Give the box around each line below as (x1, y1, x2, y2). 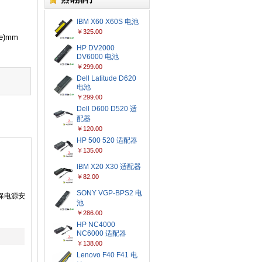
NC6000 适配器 (77, 229, 126, 237)
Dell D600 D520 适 (77, 105, 137, 113)
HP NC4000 (77, 220, 115, 229)
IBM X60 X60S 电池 (77, 18, 139, 26)
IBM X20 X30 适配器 (77, 163, 141, 171)
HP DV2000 (77, 44, 115, 52)
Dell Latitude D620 (77, 74, 136, 82)
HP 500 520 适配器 (77, 136, 137, 144)
